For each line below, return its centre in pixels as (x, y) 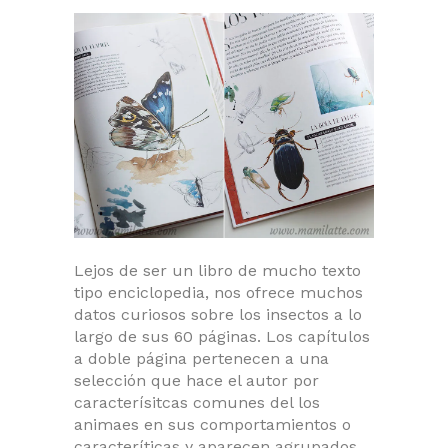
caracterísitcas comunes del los (197, 402)
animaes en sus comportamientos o (212, 424)
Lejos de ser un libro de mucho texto (217, 270)
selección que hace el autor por (196, 380)
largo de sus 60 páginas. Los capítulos (222, 336)
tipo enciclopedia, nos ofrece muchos (218, 292)
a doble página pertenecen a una (201, 358)
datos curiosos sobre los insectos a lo (218, 314)
